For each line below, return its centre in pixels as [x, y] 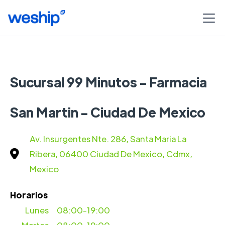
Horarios [29, 195]
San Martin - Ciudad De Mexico [108, 112]
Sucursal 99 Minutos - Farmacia [108, 82]
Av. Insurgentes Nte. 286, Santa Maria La [108, 139]
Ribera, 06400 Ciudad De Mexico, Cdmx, [111, 154]
